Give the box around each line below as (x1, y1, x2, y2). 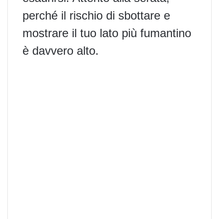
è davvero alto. (22, 44, 99, 57)
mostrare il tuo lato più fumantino (22, 26, 191, 40)
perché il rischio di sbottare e (22, 8, 170, 22)
